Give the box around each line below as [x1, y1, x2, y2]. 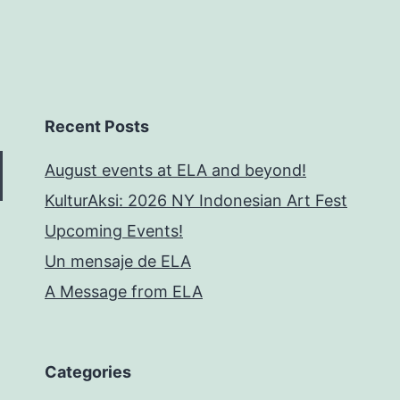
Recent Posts [45, 117, 149, 137]
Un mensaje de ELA [45, 252, 191, 271]
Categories [45, 362, 131, 382]
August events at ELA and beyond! [45, 161, 306, 180]
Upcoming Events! [45, 221, 183, 241]
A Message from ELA [45, 282, 203, 302]
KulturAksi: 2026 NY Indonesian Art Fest [45, 191, 347, 211]
